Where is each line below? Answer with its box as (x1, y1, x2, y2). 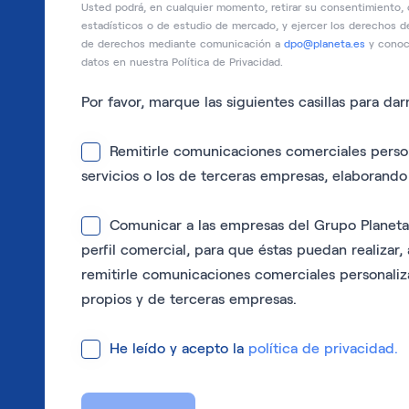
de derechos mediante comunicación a (81, 37, 284, 49)
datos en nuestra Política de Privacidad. (81, 56, 283, 68)
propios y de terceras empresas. (81, 291, 297, 307)
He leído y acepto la (110, 341, 248, 356)
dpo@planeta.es (284, 37, 365, 49)
